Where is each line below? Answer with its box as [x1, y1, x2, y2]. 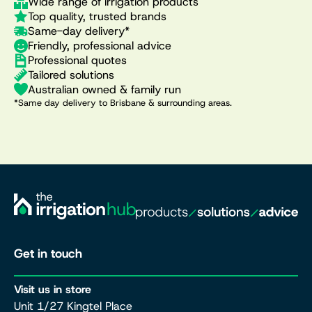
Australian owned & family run [28, 82, 181, 97]
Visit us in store [14, 282, 91, 297]
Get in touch [14, 244, 82, 262]
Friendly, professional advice [28, 38, 171, 54]
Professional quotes [28, 53, 127, 68]
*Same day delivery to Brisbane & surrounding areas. [14, 97, 232, 109]
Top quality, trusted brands [28, 9, 166, 24]
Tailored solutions [28, 68, 114, 83]
